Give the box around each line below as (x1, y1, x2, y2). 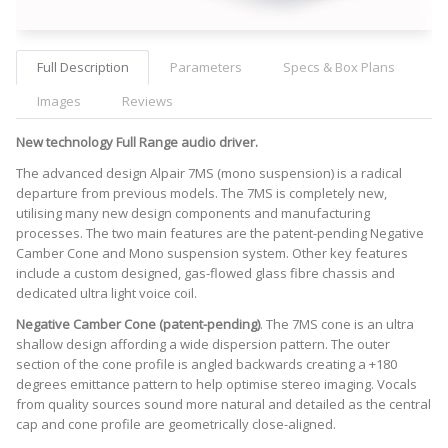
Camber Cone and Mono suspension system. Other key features (16, 243, 408, 262)
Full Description (36, 58, 129, 77)
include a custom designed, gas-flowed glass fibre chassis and (16, 263, 395, 282)
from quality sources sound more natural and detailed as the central (16, 394, 431, 413)
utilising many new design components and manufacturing (16, 203, 370, 222)
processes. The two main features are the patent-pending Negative (16, 223, 424, 242)
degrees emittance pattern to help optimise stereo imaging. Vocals (16, 374, 417, 393)
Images (36, 92, 81, 111)
